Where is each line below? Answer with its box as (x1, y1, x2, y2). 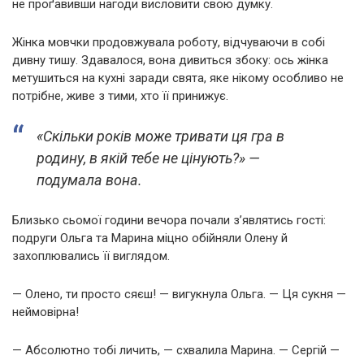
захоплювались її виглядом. (12, 249, 170, 264)
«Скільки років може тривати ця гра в (37, 128, 284, 145)
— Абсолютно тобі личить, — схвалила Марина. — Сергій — (12, 343, 340, 358)
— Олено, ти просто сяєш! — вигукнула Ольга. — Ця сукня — (12, 287, 346, 302)
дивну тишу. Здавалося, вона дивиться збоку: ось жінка (12, 53, 328, 68)
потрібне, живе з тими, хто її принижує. (12, 89, 228, 104)
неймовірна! (12, 305, 79, 320)
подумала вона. (37, 171, 142, 189)
